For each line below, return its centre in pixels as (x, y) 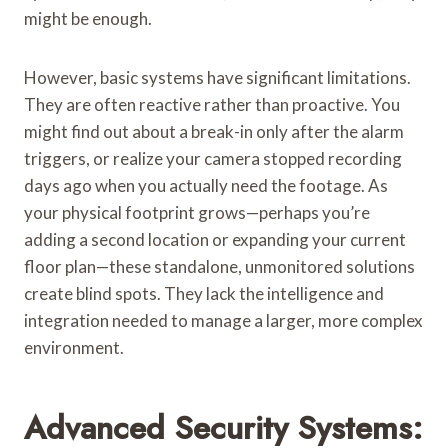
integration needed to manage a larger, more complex (223, 320)
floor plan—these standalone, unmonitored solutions (219, 266)
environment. (74, 347)
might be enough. (88, 18)
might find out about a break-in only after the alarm (214, 131)
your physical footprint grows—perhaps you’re (197, 212)
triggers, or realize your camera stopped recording (213, 158)
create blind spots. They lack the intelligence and (204, 293)
